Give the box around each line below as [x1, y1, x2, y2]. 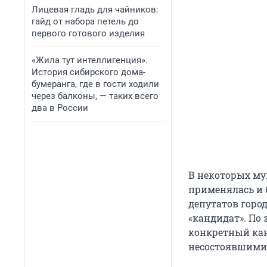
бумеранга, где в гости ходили [32, 79, 159, 89]
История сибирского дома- [32, 67, 145, 77]
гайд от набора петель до [32, 16, 139, 27]
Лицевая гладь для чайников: [32, 4, 159, 15]
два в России [32, 103, 88, 113]
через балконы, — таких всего [32, 91, 159, 101]
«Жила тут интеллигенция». [32, 55, 148, 66]
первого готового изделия [32, 28, 145, 39]
